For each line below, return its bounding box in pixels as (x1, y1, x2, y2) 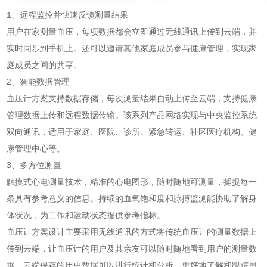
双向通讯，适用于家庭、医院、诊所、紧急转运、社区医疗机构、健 (7, 127, 257, 136)
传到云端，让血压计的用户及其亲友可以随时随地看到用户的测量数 (7, 244, 257, 253)
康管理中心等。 (7, 144, 66, 153)
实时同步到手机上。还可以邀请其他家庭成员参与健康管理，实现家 (7, 44, 257, 53)
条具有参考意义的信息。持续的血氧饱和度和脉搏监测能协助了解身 (7, 194, 257, 203)
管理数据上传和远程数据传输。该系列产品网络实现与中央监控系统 (7, 110, 257, 120)
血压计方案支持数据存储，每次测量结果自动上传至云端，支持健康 (7, 94, 257, 103)
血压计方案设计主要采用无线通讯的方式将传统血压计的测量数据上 (7, 227, 257, 237)
